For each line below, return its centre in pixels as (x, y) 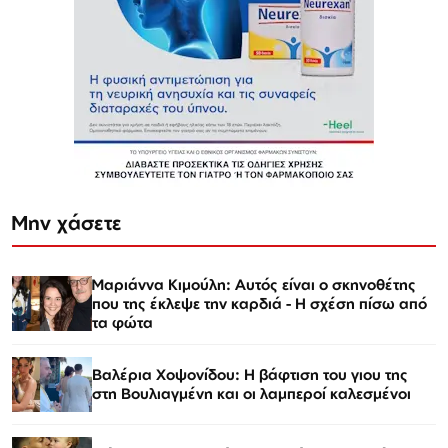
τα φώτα (122, 322)
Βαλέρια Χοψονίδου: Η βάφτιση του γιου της (250, 375)
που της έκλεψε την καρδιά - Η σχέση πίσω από (259, 303)
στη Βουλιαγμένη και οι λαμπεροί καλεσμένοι (251, 394)
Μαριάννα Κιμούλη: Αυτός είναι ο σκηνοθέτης (254, 284)
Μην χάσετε (67, 222)
